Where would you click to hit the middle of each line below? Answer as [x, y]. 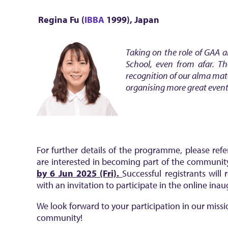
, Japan [145, 20]
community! [60, 218]
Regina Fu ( [61, 20]
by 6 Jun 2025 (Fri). [80, 173]
